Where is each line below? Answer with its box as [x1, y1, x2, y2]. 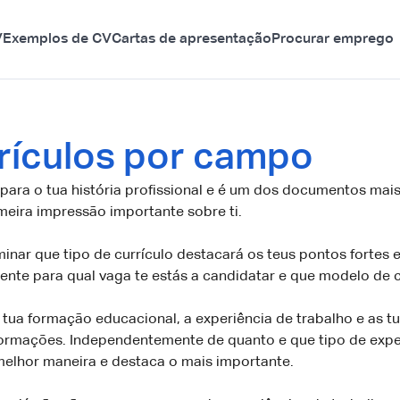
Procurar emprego [271, 32, 394, 46]
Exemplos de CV [3, 32, 112, 46]
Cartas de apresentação [112, 32, 271, 46]
